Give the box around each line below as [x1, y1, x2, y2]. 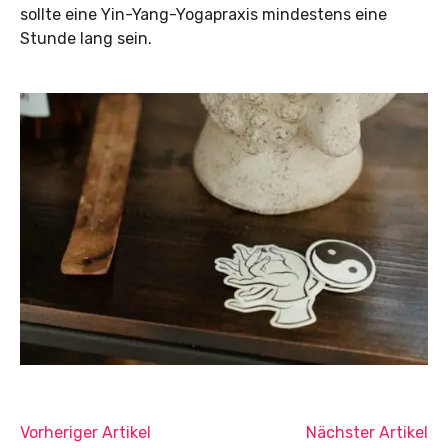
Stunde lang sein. [20, 29, 152, 49]
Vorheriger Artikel [20, 423, 151, 443]
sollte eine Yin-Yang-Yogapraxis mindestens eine [20, 5, 387, 25]
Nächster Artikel [305, 423, 428, 443]
